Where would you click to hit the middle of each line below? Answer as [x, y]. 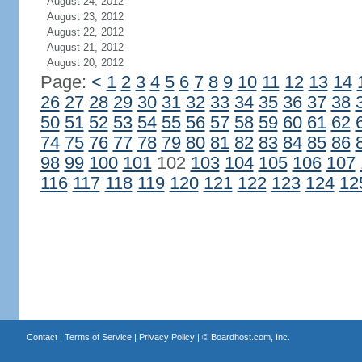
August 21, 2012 [85, 47]
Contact [42, 337]
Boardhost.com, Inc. [250, 337]
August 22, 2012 [85, 32]
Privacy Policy [166, 337]
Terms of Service [98, 337]
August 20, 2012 [85, 63]
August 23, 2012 [85, 17]
